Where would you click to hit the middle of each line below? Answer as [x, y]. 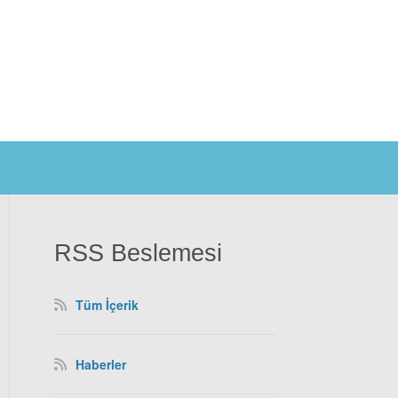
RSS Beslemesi [138, 254]
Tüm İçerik [107, 305]
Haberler [101, 365]
